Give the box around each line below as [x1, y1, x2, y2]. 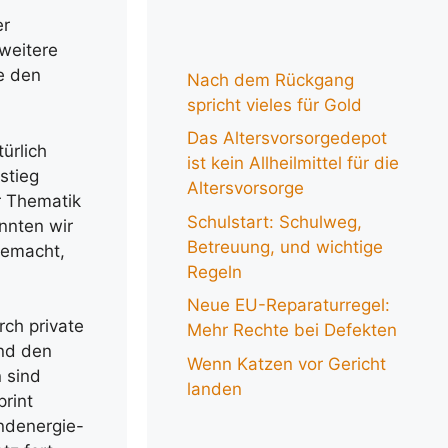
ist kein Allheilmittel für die [187, 153, 399, 173]
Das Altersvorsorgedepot [187, 128, 387, 148]
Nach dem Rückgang [187, 69, 354, 90]
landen [187, 378, 242, 399]
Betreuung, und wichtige [187, 236, 383, 257]
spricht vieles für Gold [187, 94, 362, 115]
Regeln [187, 261, 242, 282]
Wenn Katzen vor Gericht [187, 353, 386, 374]
